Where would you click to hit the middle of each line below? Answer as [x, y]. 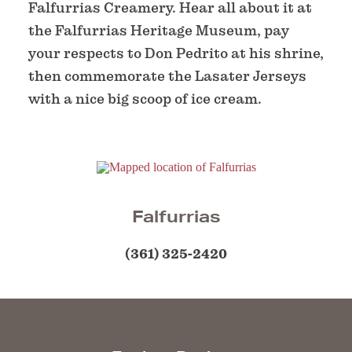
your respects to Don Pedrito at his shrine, [176, 53]
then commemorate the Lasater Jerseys [167, 75]
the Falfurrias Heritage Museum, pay [159, 30]
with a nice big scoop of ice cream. [145, 98]
